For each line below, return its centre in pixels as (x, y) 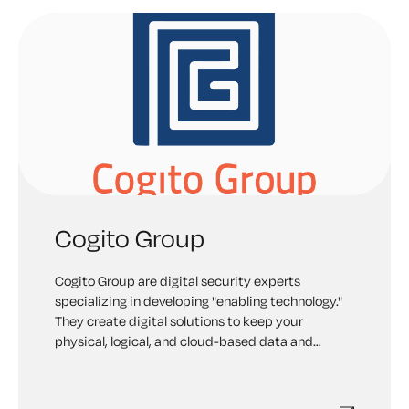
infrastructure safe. (114, 361)
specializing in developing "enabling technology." (199, 301)
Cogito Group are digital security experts (178, 281)
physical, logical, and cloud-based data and (184, 341)
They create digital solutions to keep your (179, 321)
